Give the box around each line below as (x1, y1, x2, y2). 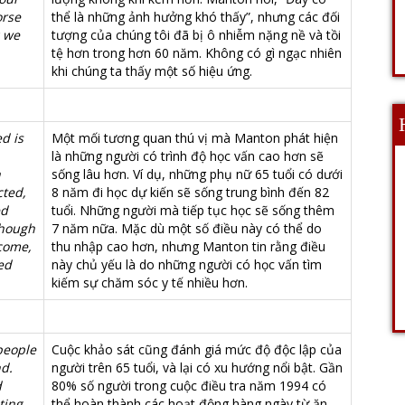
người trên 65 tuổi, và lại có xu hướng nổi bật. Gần (52, 359, 343, 376)
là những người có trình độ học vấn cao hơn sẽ (52, 147, 324, 165)
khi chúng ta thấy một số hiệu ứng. (52, 62, 252, 80)
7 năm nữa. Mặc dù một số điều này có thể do (52, 220, 322, 237)
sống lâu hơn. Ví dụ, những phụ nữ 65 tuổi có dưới (52, 165, 343, 183)
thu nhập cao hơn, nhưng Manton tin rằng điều (52, 238, 325, 255)
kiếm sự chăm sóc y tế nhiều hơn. (52, 274, 248, 291)
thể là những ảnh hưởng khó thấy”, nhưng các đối (52, 8, 340, 25)
